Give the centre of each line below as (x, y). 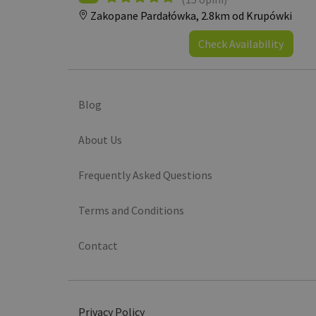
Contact (98, 245)
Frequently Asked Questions (145, 175)
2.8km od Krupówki (247, 16)
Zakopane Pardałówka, (145, 16)
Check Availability (241, 44)
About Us (100, 140)
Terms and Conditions (131, 210)
